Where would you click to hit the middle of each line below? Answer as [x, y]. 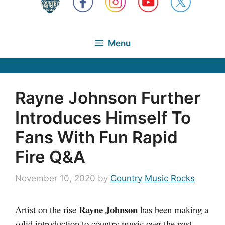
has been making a [173, 210]
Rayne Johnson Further [108, 98]
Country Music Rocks [153, 178]
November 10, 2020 [55, 178]
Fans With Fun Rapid [96, 137]
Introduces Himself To [103, 117]
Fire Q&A [50, 156]
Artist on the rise [47, 210]
